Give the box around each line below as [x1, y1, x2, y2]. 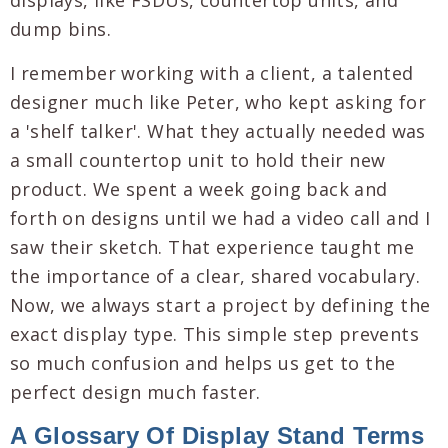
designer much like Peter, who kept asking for [10, 89, 426, 114]
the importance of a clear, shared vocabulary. [10, 263, 420, 288]
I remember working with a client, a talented [10, 60, 414, 85]
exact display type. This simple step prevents [10, 321, 419, 346]
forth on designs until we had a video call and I [10, 205, 431, 230]
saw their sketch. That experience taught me [10, 234, 415, 259]
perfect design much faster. [10, 379, 261, 404]
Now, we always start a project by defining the [10, 292, 431, 317]
